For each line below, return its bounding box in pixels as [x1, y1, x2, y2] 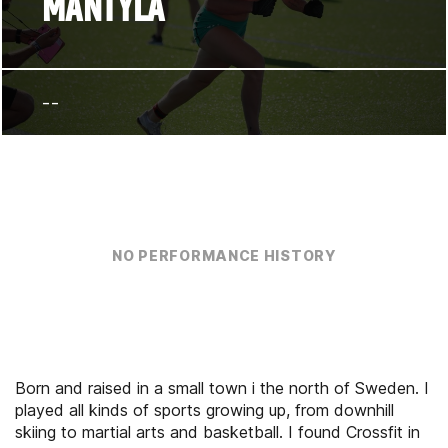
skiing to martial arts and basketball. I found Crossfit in [15, 422, 420, 442]
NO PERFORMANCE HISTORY [112, 246, 336, 264]
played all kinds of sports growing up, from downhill [15, 400, 394, 420]
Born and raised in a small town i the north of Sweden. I [15, 378, 429, 398]
